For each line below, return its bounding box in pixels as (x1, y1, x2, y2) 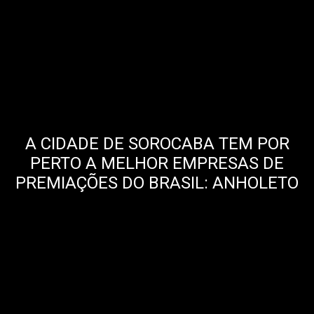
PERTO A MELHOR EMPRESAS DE (30, 153, 284, 173)
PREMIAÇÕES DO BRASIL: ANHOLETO (15, 172, 299, 193)
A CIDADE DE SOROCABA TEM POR (25, 133, 289, 153)
